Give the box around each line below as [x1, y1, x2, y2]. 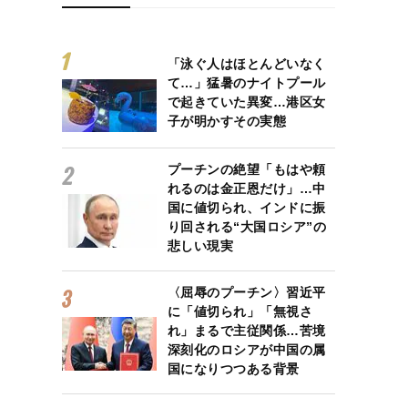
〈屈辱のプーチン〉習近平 [167, 285, 326, 300]
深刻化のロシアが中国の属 [167, 342, 326, 357]
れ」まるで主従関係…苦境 [167, 323, 326, 338]
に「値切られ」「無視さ [167, 304, 313, 319]
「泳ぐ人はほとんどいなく [167, 56, 326, 71]
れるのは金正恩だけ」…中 [167, 181, 326, 196]
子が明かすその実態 [167, 113, 287, 128]
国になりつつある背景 [167, 362, 300, 376]
